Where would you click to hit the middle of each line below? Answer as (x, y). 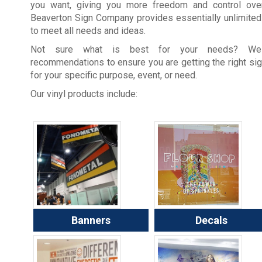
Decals (212, 220)
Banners (91, 220)
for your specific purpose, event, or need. (114, 75)
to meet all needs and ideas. (88, 31)
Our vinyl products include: (84, 94)
